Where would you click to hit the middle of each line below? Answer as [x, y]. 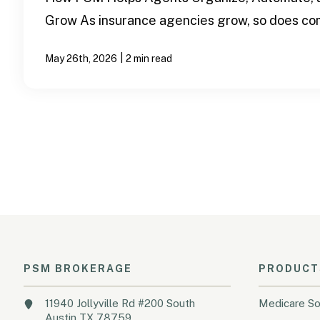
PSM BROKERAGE [78, 268]
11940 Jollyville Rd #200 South [120, 303]
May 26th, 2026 [81, 58]
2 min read [149, 58]
